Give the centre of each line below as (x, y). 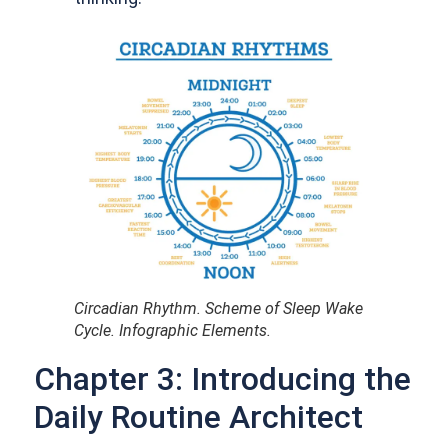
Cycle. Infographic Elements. (173, 331)
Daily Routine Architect (199, 417)
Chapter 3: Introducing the (223, 379)
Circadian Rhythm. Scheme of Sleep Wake (219, 309)
